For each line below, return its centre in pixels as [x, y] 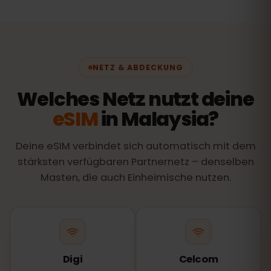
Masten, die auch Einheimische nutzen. [135, 178]
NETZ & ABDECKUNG [138, 67]
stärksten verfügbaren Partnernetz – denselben [135, 162]
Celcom [198, 259]
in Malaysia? [158, 119]
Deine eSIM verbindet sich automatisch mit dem [135, 146]
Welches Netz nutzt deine [135, 99]
